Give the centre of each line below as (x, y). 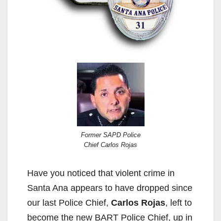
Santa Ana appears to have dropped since (110, 188)
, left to (179, 203)
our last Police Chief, (69, 203)
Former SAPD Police (110, 135)
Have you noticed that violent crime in (101, 173)
